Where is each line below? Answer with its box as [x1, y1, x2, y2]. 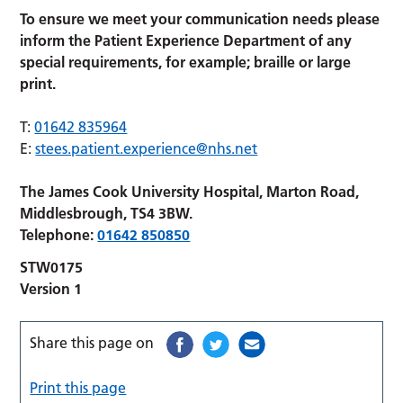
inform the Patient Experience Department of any [20, 31, 353, 49]
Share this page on [30, 333, 155, 352]
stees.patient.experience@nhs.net [35, 139, 258, 157]
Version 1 [20, 279, 83, 298]
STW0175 [20, 257, 84, 276]
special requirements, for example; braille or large [20, 52, 352, 71]
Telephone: [20, 225, 98, 244]
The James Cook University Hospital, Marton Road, [20, 182, 360, 201]
